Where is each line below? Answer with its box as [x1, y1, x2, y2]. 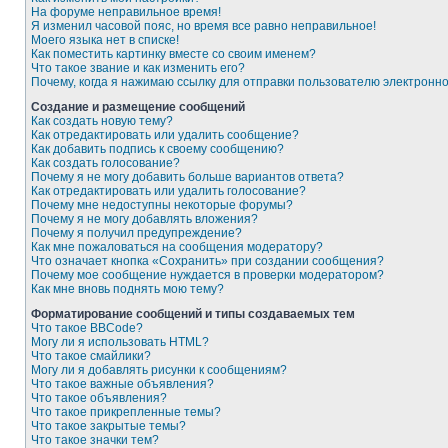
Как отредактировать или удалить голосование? [31, 184, 306, 198]
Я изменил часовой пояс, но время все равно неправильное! [31, 19, 376, 33]
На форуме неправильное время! [31, 5, 221, 19]
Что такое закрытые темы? [31, 419, 186, 433]
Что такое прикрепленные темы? [31, 405, 221, 419]
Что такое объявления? [31, 391, 167, 405]
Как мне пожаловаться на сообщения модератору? [31, 240, 323, 254]
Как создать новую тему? [31, 114, 173, 128]
